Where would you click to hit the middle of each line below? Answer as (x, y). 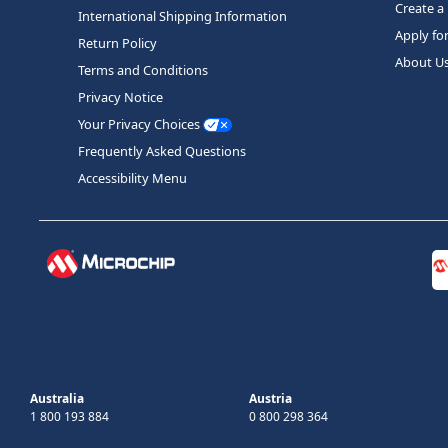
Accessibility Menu (132, 177)
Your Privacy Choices (140, 123)
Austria (270, 398)
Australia (57, 398)
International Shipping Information (182, 15)
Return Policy (117, 42)
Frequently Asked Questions (162, 150)
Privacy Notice (120, 96)
